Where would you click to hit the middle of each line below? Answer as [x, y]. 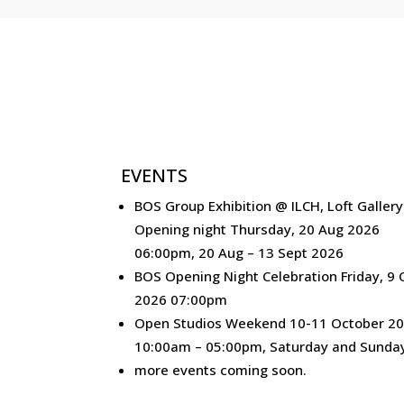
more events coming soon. [221, 370]
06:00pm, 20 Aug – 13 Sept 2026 [239, 253]
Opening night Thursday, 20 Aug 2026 [257, 230]
